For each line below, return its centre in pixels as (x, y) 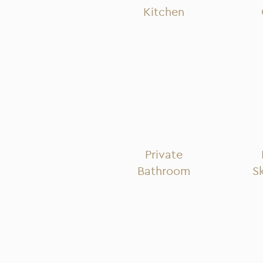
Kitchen (164, 12)
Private (164, 155)
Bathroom (164, 171)
